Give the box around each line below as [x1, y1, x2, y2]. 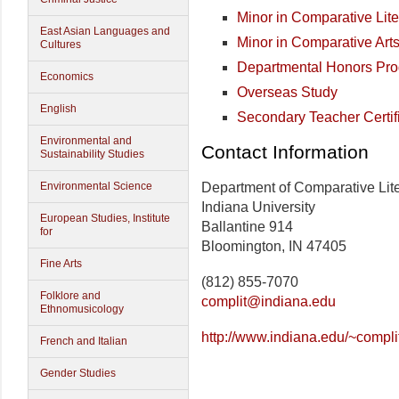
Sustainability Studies [40, 148, 144, 160]
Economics [40, 70, 94, 83]
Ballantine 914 [201, 218, 293, 234]
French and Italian [40, 335, 127, 347]
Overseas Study [237, 84, 338, 100]
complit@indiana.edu [201, 293, 336, 309]
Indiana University [201, 199, 315, 215]
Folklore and [40, 289, 101, 302]
